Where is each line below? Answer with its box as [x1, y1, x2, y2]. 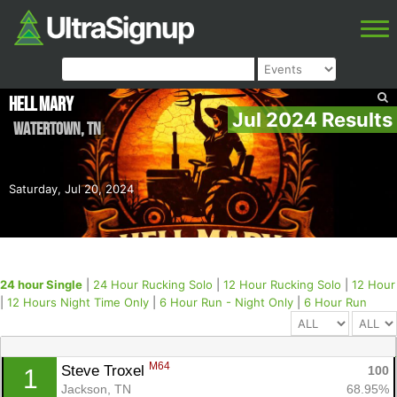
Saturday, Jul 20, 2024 [9, 182, 134, 197]
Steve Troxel [61, 362, 149, 379]
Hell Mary [9, 92, 74, 117]
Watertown [13, 118, 81, 140]
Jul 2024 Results [232, 108, 393, 131]
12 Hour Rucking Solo [223, 277, 341, 292]
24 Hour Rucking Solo [93, 277, 213, 292]
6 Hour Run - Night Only [160, 295, 293, 310]
